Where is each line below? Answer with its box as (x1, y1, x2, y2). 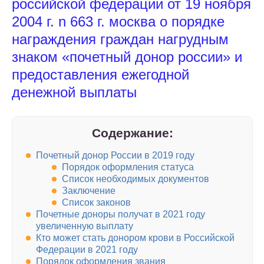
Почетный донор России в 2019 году (36, 150, 194, 161)
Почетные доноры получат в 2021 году (36, 209, 205, 220)
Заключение (62, 186, 115, 196)
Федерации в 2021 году (36, 245, 138, 255)
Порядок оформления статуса (62, 162, 194, 173)
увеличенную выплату (36, 221, 133, 232)
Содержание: (91, 126, 173, 140)
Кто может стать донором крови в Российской (36, 233, 235, 243)
